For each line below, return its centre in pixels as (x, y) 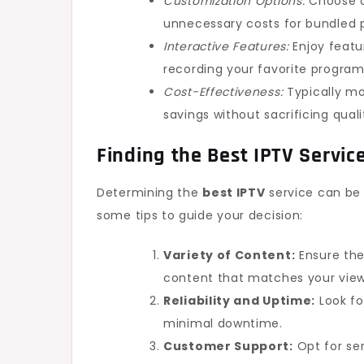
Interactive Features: (226, 46)
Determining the (150, 193)
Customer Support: (228, 346)
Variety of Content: (230, 255)
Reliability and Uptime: (240, 301)
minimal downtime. (223, 323)
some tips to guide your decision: (200, 215)
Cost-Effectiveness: (223, 92)
